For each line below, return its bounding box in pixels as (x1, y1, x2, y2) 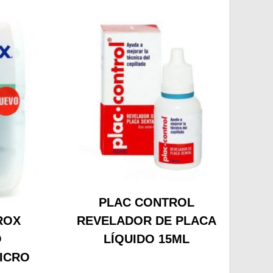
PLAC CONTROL (99, 196, 195, 210)
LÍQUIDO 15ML (104, 232, 190, 246)
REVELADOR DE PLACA (77, 214, 217, 228)
